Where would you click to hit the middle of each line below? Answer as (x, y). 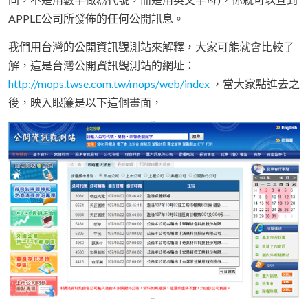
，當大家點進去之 (255, 84)
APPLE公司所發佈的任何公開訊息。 (96, 19)
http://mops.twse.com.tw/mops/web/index (109, 84)
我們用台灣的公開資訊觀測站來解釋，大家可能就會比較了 (151, 47)
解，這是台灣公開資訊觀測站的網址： (102, 65)
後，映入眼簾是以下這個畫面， (85, 102)
